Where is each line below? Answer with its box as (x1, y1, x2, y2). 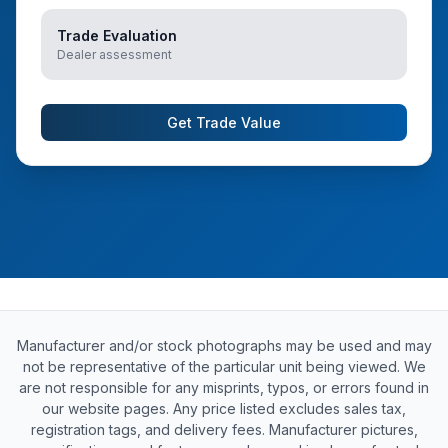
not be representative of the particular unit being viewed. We (22, 358, 426, 375)
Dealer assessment (57, 47, 172, 62)
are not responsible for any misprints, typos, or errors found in (19, 379, 429, 396)
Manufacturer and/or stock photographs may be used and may (16, 337, 432, 354)
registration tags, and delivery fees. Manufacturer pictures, (30, 421, 418, 438)
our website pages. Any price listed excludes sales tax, (42, 400, 406, 417)
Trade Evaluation (57, 27, 177, 44)
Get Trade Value (167, 114, 281, 131)
